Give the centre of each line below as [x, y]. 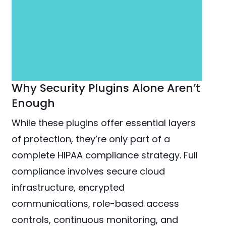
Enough [34, 103]
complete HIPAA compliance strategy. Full [105, 155]
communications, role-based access [96, 204]
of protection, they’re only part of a [91, 139]
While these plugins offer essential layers [104, 123]
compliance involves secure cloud [89, 172]
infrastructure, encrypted [68, 188]
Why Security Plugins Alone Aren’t [106, 88]
